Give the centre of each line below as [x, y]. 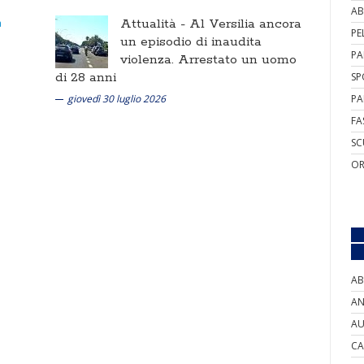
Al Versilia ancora [245, 24]
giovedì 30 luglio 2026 [117, 99]
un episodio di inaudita [191, 42]
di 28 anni [86, 78]
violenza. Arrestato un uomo [208, 60]
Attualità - [155, 24]
